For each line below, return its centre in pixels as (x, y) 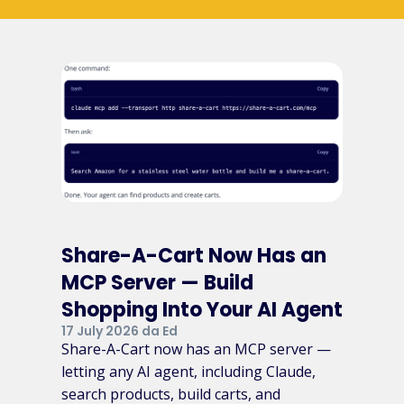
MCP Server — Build (157, 282)
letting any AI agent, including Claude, (188, 371)
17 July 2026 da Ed (119, 331)
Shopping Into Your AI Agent (202, 309)
